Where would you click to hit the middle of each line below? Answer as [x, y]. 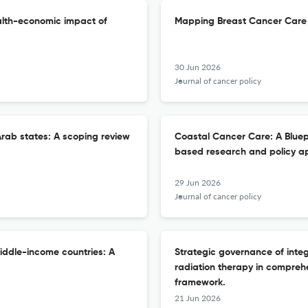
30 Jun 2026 [198, 67]
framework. [200, 283]
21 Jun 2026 [198, 298]
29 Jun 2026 [198, 183]
